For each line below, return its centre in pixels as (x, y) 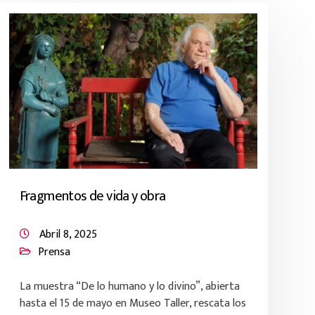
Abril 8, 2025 (68, 234)
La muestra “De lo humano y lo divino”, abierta (129, 287)
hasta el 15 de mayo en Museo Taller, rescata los (133, 303)
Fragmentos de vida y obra (92, 196)
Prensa (54, 252)
